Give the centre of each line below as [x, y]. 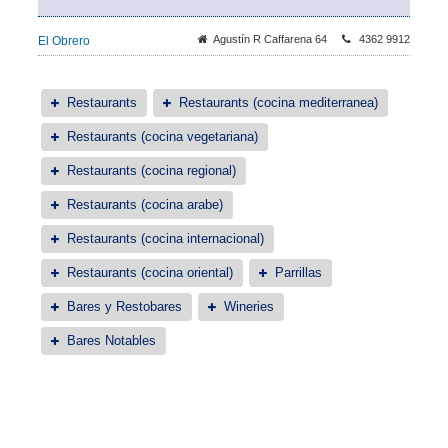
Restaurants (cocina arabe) [145, 204]
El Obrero [64, 41]
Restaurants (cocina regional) [151, 170]
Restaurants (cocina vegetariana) [162, 136]
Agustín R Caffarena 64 [270, 39]
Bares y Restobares [124, 306]
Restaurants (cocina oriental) [150, 272]
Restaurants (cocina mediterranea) [278, 102]
